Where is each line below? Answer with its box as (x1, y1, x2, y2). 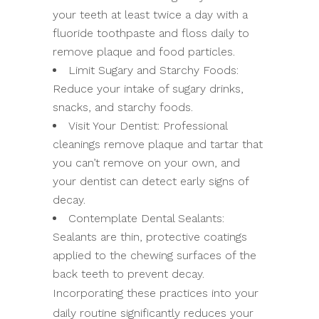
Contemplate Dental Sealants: (68, 211, 224, 225)
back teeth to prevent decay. (53, 266, 204, 281)
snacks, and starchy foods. (53, 100, 193, 114)
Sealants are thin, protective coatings (53, 229, 247, 244)
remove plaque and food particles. (53, 44, 235, 58)
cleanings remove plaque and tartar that (53, 137, 263, 151)
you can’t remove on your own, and (53, 155, 240, 169)
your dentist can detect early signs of (53, 174, 249, 188)
